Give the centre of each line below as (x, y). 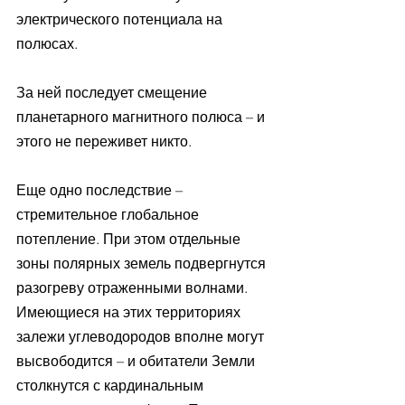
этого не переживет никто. (104, 141)
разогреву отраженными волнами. (134, 288)
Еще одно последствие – (101, 190)
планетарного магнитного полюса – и (142, 117)
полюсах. (49, 44)
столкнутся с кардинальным (112, 386)
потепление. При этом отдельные (130, 239)
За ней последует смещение (113, 93)
